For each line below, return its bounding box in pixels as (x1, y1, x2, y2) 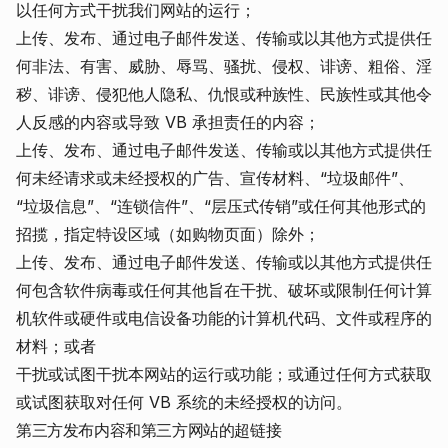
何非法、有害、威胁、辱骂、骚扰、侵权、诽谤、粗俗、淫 (16, 56, 432, 76)
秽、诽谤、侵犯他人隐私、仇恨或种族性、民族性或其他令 (16, 84, 432, 104)
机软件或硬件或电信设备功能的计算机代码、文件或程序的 (16, 308, 432, 328)
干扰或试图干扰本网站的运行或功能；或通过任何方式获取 (16, 364, 432, 384)
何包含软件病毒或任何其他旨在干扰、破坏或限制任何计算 (16, 280, 432, 300)
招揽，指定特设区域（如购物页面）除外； (16, 224, 320, 244)
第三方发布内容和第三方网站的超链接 (16, 420, 282, 440)
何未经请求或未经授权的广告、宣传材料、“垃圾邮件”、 (16, 168, 414, 188)
